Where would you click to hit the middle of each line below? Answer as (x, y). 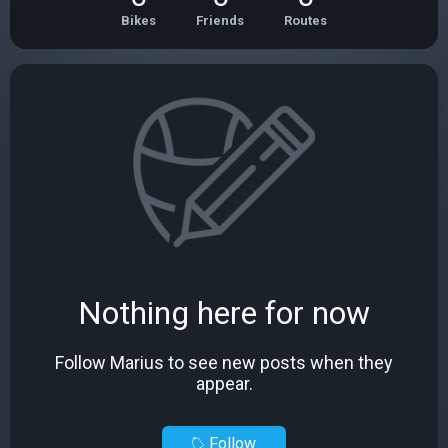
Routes (305, 20)
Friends (220, 20)
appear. (224, 383)
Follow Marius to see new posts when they (224, 362)
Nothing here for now (224, 313)
